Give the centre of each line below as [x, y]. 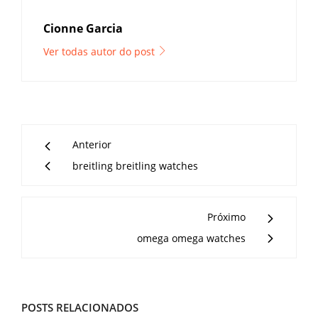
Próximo [226, 217]
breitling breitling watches [135, 166]
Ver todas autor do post [100, 51]
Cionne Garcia [83, 28]
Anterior [92, 144]
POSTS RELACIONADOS [80, 307]
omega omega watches [191, 238]
